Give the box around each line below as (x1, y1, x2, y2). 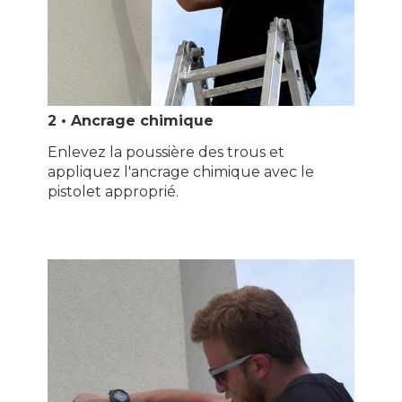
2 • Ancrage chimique (47, 112, 214, 130)
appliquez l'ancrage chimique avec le (47, 163, 314, 181)
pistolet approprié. (47, 183, 179, 201)
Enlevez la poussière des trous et (47, 144, 284, 162)
